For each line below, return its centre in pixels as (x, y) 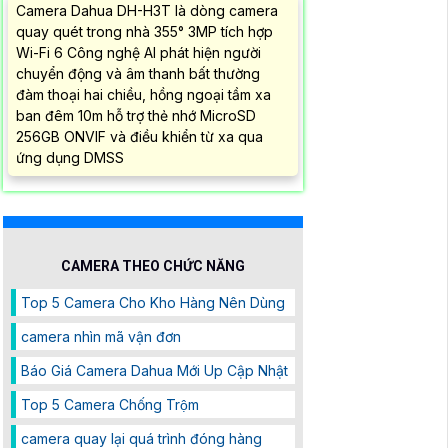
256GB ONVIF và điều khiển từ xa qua (139, 137)
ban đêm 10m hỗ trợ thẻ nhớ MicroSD (136, 116)
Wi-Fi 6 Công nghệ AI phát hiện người (138, 53)
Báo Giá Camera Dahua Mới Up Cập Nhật (154, 371)
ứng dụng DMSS (70, 158)
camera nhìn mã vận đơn (101, 337)
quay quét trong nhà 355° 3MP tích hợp (144, 32)
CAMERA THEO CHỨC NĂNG (153, 266)
